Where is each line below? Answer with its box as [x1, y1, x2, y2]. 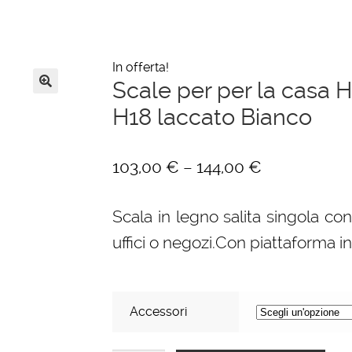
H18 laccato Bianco [112, 104, 312, 131]
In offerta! [112, 60, 169, 75]
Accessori [130, 303, 188, 319]
